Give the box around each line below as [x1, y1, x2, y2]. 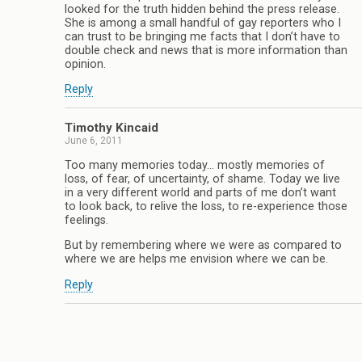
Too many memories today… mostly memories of [65, 158, 325, 172]
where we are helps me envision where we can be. [65, 252, 328, 267]
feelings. [65, 213, 108, 227]
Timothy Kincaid [65, 120, 158, 136]
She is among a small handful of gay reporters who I [65, 15, 341, 30]
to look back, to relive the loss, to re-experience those [65, 199, 347, 213]
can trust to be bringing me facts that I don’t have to [65, 29, 340, 44]
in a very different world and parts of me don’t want [65, 185, 336, 200]
